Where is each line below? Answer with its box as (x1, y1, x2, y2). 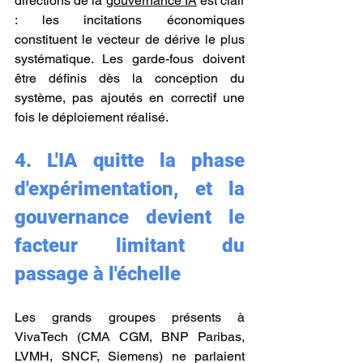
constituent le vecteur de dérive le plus (15, 32, 245, 47)
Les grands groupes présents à (15, 310, 245, 325)
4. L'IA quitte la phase (15, 149, 245, 172)
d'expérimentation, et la (15, 177, 245, 200)
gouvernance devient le (15, 206, 245, 228)
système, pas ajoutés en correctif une (15, 90, 245, 105)
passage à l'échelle (15, 263, 181, 285)
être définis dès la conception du (15, 70, 245, 86)
